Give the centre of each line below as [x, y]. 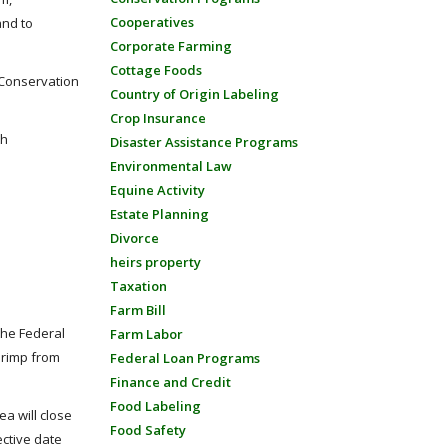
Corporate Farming [170, 46]
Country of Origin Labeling [194, 94]
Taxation [138, 286]
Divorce [134, 238]
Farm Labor [146, 334]
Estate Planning [159, 214]
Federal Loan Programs [184, 358]
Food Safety [147, 430]
